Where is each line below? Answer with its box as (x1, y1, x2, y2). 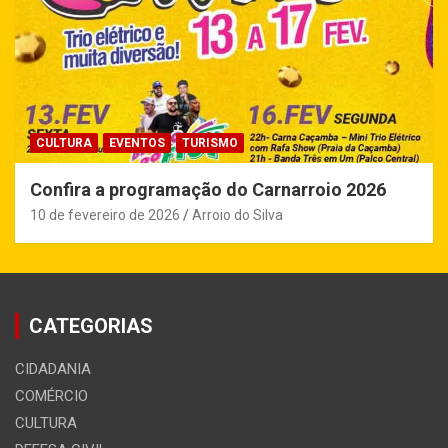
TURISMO (182, 136, 238, 151)
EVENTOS (109, 136, 165, 151)
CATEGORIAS (29, 314, 153, 339)
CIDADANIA (15, 360, 91, 379)
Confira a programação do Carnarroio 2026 (30, 179, 386, 201)
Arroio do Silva (192, 207, 283, 224)
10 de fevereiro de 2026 (30, 207, 180, 224)
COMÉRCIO (15, 387, 88, 406)
